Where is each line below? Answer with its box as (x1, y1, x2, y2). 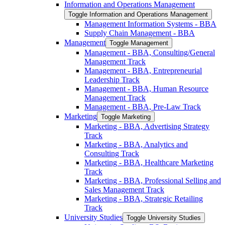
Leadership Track (84, 75, 140, 84)
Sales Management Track (84, 185, 164, 194)
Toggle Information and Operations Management (68, 10, 208, 18)
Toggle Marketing (101, 113, 151, 121)
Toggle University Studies (127, 213, 201, 221)
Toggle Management (109, 39, 168, 47)
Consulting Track (84, 149, 139, 158)
